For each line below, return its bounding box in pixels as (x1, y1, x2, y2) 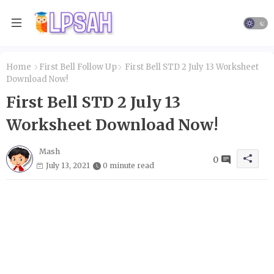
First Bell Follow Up (39, 62, 117, 72)
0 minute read (103, 160, 154, 170)
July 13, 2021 (46, 160, 90, 170)
